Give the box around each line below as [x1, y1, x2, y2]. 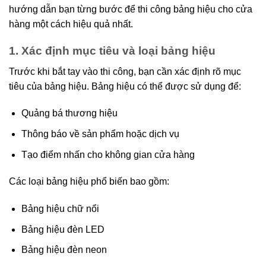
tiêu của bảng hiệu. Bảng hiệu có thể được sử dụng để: [9, 81, 241, 91]
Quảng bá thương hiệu [21, 108, 118, 119]
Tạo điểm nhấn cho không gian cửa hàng [21, 149, 195, 160]
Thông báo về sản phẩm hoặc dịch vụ [21, 128, 179, 139]
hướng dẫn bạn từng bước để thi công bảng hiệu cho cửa [9, 4, 252, 15]
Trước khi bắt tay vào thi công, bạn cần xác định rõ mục [9, 66, 241, 77]
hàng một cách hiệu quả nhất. [9, 19, 133, 30]
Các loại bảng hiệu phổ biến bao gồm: [9, 176, 169, 187]
